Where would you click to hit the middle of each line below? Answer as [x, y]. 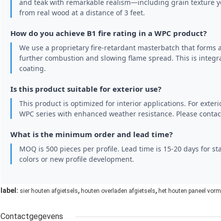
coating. [33, 69]
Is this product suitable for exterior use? [86, 89]
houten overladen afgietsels [118, 191]
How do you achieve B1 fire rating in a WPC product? [109, 33]
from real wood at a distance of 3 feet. [82, 13]
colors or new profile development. [77, 159]
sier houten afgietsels [49, 191]
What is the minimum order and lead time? [92, 134]
